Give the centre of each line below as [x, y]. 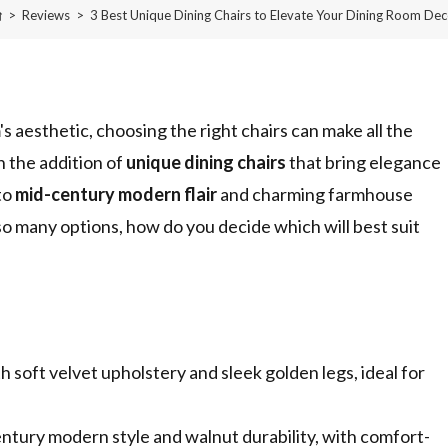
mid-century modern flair [116, 194]
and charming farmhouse [315, 194]
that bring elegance [363, 162]
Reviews [45, 15]
